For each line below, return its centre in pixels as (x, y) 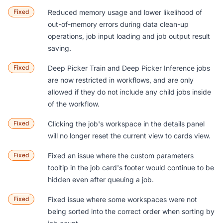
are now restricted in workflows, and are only (121, 80)
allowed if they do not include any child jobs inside (129, 92)
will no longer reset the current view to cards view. (129, 136)
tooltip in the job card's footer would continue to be (131, 168)
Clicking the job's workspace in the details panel (126, 124)
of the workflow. (74, 104)
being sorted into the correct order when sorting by (131, 212)
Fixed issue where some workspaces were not (122, 200)
